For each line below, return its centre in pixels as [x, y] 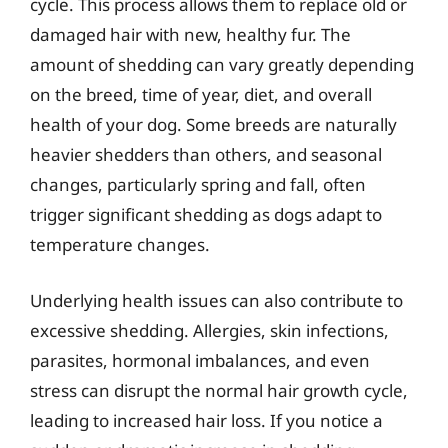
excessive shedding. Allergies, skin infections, [209, 330]
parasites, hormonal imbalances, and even [200, 360]
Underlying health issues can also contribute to [216, 300]
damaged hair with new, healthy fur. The [190, 34]
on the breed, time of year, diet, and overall [201, 94]
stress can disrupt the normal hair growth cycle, [219, 390]
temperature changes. [120, 244]
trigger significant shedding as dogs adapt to [206, 214]
